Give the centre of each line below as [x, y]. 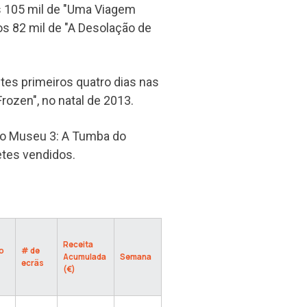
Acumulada [85, 256]
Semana [136, 256]
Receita [78, 244]
